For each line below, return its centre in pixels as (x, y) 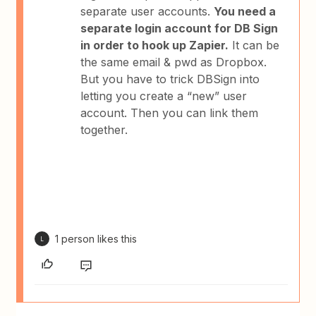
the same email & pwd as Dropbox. (174, 62)
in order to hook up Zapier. (155, 45)
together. (104, 130)
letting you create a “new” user (164, 96)
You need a (245, 11)
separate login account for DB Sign (180, 28)
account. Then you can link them (170, 113)
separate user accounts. (147, 11)
